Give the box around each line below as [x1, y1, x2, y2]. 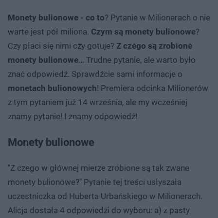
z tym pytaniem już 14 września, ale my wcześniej [8, 97, 187, 107]
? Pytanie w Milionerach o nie [105, 12, 210, 22]
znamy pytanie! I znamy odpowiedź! [8, 111, 137, 121]
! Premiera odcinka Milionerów [97, 83, 208, 93]
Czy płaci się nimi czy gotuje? [8, 40, 116, 51]
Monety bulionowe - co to [8, 12, 105, 22]
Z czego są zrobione [116, 40, 192, 51]
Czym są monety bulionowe [91, 26, 196, 36]
